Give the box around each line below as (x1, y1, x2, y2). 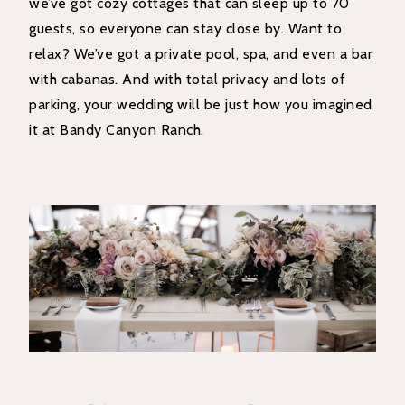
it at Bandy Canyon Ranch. (29, 120, 204, 138)
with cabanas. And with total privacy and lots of (29, 70, 346, 88)
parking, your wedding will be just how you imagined (29, 95, 372, 113)
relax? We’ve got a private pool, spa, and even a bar (29, 44, 373, 62)
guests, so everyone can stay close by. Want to (29, 19, 343, 37)
